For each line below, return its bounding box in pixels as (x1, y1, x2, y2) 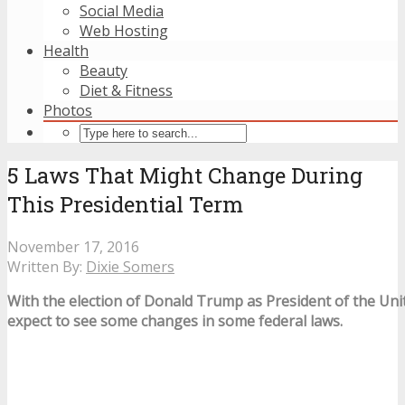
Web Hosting (80, 21, 168, 41)
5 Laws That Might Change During (7, 160, 363, 190)
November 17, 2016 (7, 236, 139, 257)
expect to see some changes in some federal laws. (7, 310, 343, 331)
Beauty (80, 61, 127, 80)
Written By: (7, 256, 86, 277)
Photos (43, 100, 92, 120)
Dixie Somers (86, 256, 174, 277)
